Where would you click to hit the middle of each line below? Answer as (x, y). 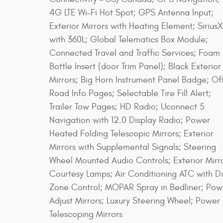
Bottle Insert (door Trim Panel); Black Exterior (135, 66)
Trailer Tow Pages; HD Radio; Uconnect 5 (127, 107)
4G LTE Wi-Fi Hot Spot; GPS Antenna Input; (131, 12)
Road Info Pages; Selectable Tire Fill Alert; (130, 93)
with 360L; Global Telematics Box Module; (129, 39)
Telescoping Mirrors (86, 214)
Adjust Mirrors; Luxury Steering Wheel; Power (135, 201)
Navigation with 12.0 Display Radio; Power (130, 120)
